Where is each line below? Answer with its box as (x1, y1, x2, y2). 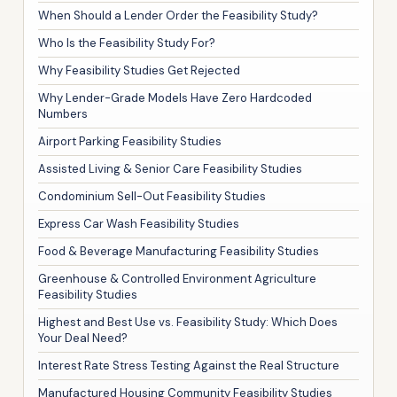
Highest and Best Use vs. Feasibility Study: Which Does (38, 314, 338, 330)
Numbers (38, 105, 88, 121)
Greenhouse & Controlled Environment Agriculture (38, 270, 316, 286)
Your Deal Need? (38, 330, 128, 346)
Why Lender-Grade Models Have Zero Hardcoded (38, 90, 312, 105)
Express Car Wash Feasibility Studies (38, 215, 239, 231)
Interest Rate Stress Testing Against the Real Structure (38, 357, 339, 373)
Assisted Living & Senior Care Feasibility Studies (38, 160, 302, 176)
